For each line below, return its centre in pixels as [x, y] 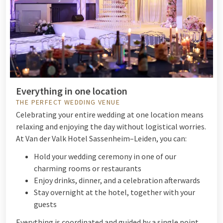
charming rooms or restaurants [88, 168]
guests [45, 204]
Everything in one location [72, 91]
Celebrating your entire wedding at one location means [110, 114]
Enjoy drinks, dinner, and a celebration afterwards [117, 180]
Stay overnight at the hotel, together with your [114, 192]
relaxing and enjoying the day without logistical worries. [111, 126]
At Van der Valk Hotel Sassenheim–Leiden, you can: [101, 138]
